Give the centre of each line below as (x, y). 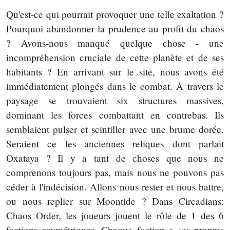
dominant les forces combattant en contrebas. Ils (115, 114)
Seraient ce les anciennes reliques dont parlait (115, 143)
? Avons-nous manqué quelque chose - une (115, 43)
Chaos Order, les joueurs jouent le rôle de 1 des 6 (115, 215)
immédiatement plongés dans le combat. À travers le (115, 86)
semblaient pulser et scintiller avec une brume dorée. (115, 129)
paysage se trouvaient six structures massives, (115, 100)
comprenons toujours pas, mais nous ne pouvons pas (115, 172)
